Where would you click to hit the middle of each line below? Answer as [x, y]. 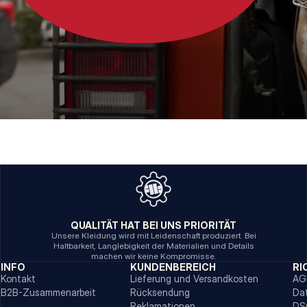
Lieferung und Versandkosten [194, 279]
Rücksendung [160, 292]
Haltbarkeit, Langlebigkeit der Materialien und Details [153, 246]
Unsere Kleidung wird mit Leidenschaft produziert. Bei [153, 235]
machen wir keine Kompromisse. [153, 256]
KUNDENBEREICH [173, 267]
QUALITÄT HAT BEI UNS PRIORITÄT [154, 225]
